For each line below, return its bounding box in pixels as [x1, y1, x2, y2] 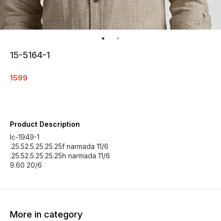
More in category [10, 208, 83, 220]
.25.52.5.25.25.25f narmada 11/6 [10, 142, 109, 150]
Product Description [10, 120, 80, 128]
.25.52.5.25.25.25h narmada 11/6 [10, 151, 110, 160]
